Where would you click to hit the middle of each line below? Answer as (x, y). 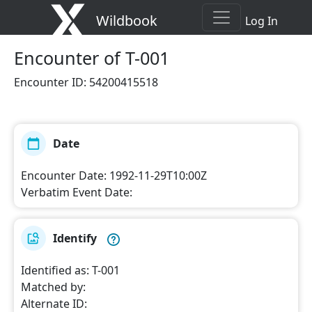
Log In (262, 21)
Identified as (54, 270)
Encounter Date (62, 175)
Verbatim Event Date (75, 192)
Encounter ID (49, 82)
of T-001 (136, 58)
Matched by (52, 287)
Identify (75, 238)
